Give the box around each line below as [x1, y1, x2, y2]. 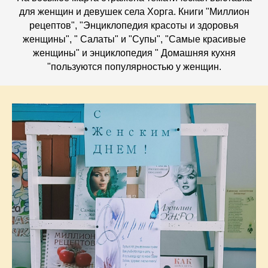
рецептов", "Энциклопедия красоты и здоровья [29, 20, 239, 31]
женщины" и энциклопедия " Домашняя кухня [32, 47, 236, 58]
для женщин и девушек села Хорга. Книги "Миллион [19, 6, 249, 17]
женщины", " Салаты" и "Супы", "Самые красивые [22, 33, 246, 44]
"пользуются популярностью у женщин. [47, 61, 221, 72]
